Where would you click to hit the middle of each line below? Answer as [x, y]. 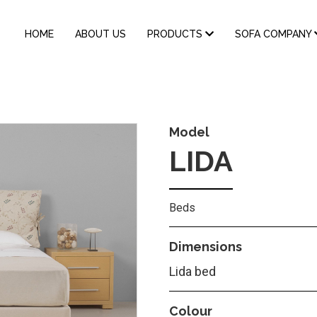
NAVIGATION [59, 43]
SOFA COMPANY [275, 34]
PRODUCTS [176, 34]
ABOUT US [100, 34]
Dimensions [206, 247]
